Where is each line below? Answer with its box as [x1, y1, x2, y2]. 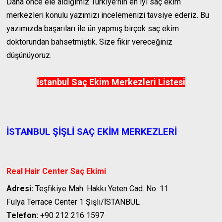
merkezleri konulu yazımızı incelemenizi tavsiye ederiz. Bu [6, 10, 210, 20]
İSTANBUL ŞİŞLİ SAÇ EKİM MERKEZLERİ [6, 126, 177, 137]
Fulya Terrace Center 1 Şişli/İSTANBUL [6, 197, 140, 207]
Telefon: [6, 211, 39, 221]
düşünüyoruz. [6, 51, 52, 60]
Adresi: [6, 184, 34, 194]
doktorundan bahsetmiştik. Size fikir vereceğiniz [6, 37, 173, 47]
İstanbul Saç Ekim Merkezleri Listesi [36, 77, 185, 87]
